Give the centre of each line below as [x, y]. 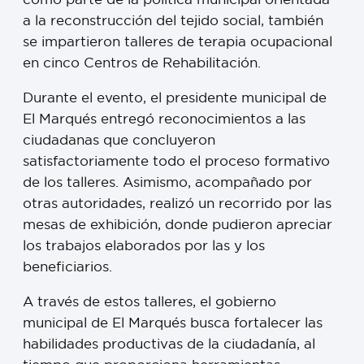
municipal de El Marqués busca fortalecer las [173, 322]
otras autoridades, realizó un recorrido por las [177, 203]
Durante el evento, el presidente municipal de [175, 97]
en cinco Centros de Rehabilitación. [142, 63]
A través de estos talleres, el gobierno [149, 301]
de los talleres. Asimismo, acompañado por [167, 182]
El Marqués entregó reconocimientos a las [164, 119]
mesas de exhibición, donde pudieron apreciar [178, 224]
